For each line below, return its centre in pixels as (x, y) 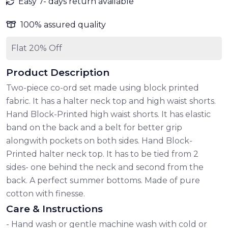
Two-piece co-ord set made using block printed (103, 88)
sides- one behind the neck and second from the (105, 167)
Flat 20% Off (37, 48)
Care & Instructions (54, 209)
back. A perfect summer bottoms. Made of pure (103, 180)
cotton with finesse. (46, 193)
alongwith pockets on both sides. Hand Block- (99, 140)
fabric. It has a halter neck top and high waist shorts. (111, 101)
